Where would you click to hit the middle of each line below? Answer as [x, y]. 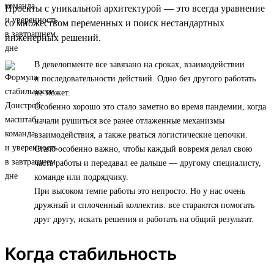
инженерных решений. [53, 38]
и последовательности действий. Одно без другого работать [145, 79]
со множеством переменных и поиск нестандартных [115, 23]
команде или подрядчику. [81, 177]
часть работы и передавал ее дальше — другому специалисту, [148, 163]
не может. [52, 93]
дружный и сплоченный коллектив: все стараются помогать [144, 206]
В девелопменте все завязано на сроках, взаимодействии [139, 65]
